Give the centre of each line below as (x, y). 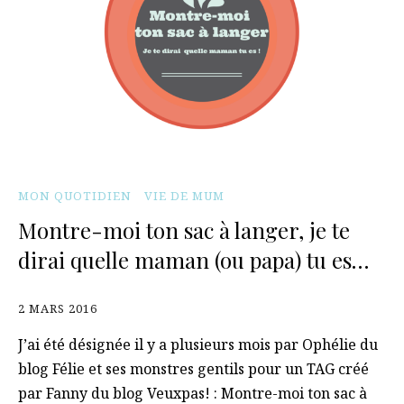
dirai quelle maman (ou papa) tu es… (193, 260)
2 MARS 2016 (58, 308)
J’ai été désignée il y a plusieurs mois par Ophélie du (198, 344)
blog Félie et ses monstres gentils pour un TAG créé (193, 369)
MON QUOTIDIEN (75, 196)
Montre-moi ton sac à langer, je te (184, 230)
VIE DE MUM (184, 196)
